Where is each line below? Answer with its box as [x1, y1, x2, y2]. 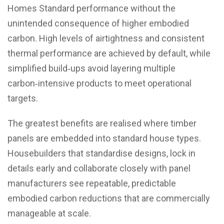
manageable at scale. [7, 208, 91, 219]
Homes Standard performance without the [7, 3, 175, 14]
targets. [7, 93, 38, 104]
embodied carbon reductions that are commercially [7, 193, 210, 204]
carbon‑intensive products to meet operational [7, 78, 191, 89]
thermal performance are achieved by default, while [7, 48, 210, 59]
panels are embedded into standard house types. [7, 133, 201, 144]
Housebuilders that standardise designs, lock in [7, 148, 195, 159]
